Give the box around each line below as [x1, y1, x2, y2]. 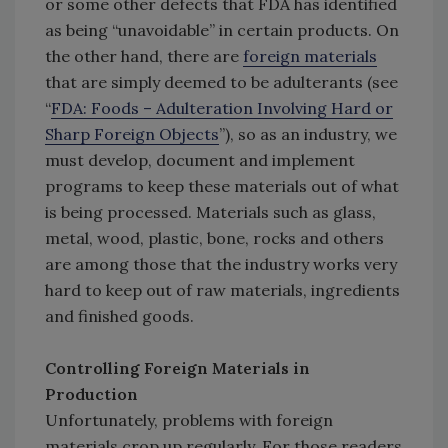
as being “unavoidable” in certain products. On [45, 20, 399, 41]
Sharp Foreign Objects [45, 124, 219, 145]
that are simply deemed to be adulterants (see [45, 72, 398, 93]
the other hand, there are [45, 46, 243, 67]
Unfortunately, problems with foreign [45, 410, 333, 431]
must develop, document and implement [45, 150, 355, 171]
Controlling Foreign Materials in [45, 358, 310, 379]
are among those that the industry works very [45, 254, 397, 275]
